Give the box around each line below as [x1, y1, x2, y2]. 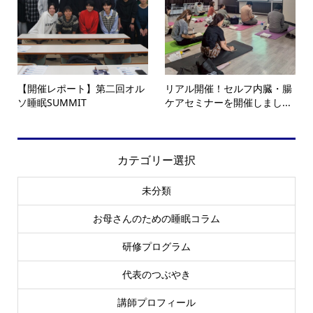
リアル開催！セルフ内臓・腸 [165, 95, 293, 109]
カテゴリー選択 [117, 166, 196, 182]
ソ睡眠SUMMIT [17, 109, 87, 123]
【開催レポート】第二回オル [17, 95, 145, 109]
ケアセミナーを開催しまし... [165, 109, 291, 123]
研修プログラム [122, 254, 191, 266]
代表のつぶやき [122, 282, 191, 294]
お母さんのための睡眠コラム [93, 226, 220, 238]
